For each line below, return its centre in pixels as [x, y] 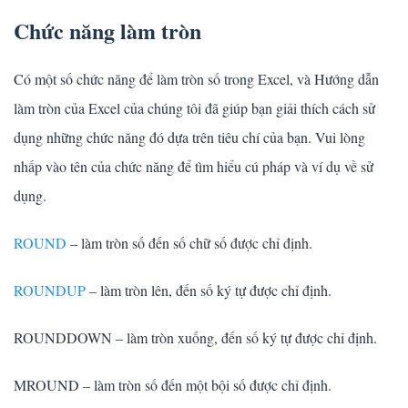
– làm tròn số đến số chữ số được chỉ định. [189, 243]
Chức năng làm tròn [107, 31]
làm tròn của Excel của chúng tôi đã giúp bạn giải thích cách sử [194, 108]
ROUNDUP [50, 291]
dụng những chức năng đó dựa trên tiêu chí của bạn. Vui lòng [189, 138]
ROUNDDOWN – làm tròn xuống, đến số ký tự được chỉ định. [195, 338]
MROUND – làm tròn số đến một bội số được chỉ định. [173, 385]
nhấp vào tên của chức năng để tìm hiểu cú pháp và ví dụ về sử [194, 167]
